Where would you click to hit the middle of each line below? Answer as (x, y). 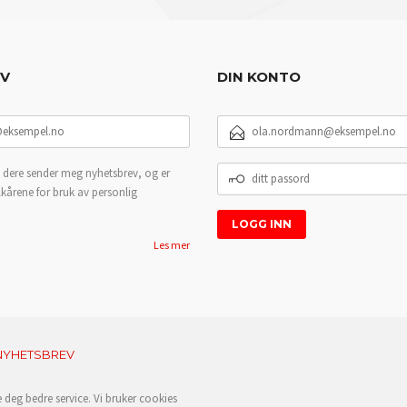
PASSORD (245, 185)
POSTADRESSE (260, 138)
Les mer (172, 244)
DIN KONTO (259, 76)
